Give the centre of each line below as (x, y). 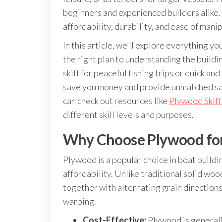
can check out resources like (116, 101)
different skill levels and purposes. (128, 114)
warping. (80, 201)
